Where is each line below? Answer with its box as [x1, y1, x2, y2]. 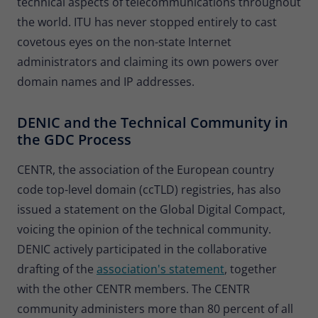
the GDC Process [17, 129, 131, 149]
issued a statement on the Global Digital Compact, [17, 201, 285, 217]
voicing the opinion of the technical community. [17, 221, 271, 237]
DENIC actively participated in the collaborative [17, 241, 267, 257]
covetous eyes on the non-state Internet [17, 33, 231, 50]
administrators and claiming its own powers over [17, 53, 279, 70]
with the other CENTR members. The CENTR [17, 280, 250, 297]
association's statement [97, 261, 224, 277]
